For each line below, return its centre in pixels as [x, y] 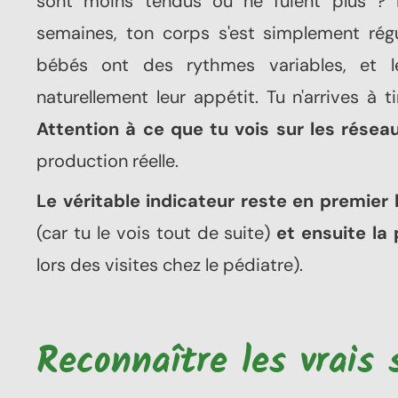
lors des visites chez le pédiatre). [170, 265]
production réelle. [107, 161]
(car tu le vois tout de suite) [157, 233]
